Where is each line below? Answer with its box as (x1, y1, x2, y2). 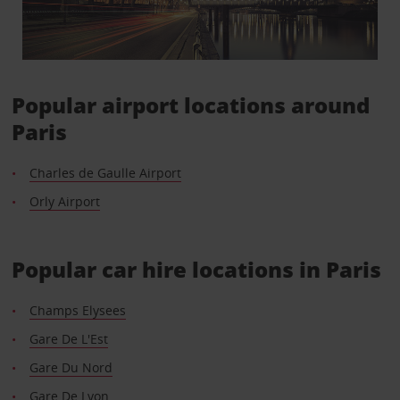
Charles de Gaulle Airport (29, 164, 181, 182)
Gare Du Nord (29, 359, 112, 377)
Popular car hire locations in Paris (11, 254, 381, 285)
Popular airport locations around (11, 90, 370, 121)
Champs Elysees (29, 302, 126, 320)
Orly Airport (29, 193, 100, 211)
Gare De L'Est (29, 330, 108, 348)
